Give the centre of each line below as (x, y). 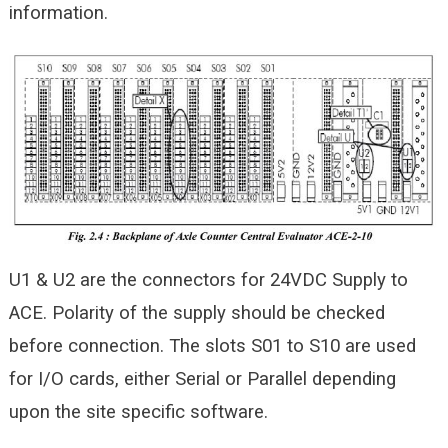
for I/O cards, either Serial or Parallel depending (202, 379)
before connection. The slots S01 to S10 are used (212, 346)
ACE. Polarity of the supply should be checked (196, 313)
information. (58, 13)
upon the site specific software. (138, 412)
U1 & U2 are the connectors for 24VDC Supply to (208, 280)
